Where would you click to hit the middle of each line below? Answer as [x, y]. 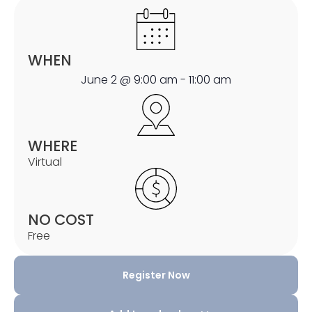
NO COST [61, 219]
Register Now [156, 275]
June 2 [99, 79]
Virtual [45, 162]
